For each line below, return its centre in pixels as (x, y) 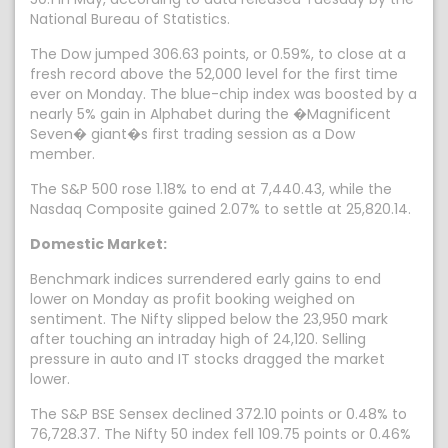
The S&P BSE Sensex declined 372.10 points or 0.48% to (218, 414)
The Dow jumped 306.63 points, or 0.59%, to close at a (218, 54)
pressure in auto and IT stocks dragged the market (207, 359)
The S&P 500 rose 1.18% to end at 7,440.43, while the (211, 189)
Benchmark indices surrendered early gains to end (205, 279)
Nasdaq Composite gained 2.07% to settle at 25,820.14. (220, 209)
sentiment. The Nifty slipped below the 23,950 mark (209, 319)
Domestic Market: (98, 244)
